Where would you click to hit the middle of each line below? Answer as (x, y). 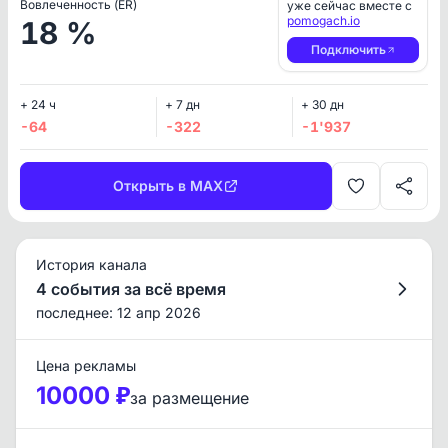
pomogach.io (323, 20)
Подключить (348, 49)
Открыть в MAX (168, 185)
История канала (91, 264)
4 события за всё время (131, 289)
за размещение (189, 398)
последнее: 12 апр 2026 (118, 312)
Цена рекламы (86, 365)
